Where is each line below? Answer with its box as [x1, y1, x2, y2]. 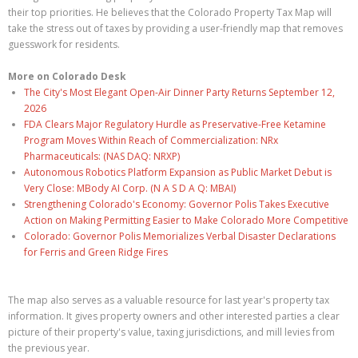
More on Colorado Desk [8, 70, 126, 83]
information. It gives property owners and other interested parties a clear [8, 309, 340, 323]
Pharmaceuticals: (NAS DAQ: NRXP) [24, 149, 180, 163]
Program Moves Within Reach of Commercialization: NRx [24, 133, 278, 147]
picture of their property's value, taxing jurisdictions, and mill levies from [8, 325, 335, 339]
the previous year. [8, 341, 89, 355]
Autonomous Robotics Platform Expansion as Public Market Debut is [24, 165, 332, 179]
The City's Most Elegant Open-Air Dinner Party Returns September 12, [24, 86, 335, 99]
